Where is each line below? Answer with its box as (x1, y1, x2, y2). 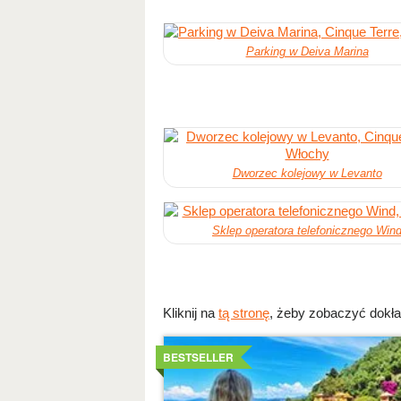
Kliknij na (163, 304, 218, 320)
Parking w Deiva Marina (245, 44, 369, 58)
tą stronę (218, 304, 269, 320)
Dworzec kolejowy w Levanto (232, 166, 382, 181)
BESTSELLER (163, 348, 234, 365)
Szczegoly (163, 332, 225, 352)
